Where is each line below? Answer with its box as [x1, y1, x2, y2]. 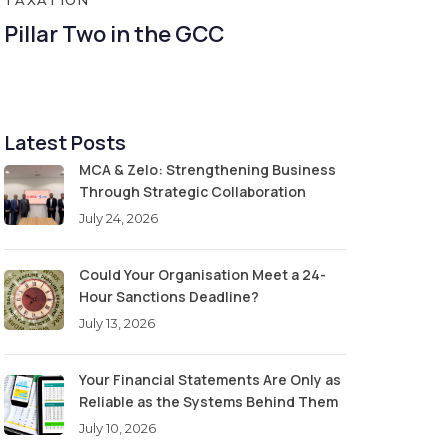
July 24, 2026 [79, 209, 158, 226]
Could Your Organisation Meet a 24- [79, 264, 326, 284]
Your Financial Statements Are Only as [79, 369, 341, 389]
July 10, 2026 [79, 419, 156, 436]
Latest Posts [4, 128, 126, 156]
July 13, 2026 [79, 314, 155, 331]
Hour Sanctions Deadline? [79, 286, 259, 306]
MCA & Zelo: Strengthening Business [79, 159, 336, 179]
